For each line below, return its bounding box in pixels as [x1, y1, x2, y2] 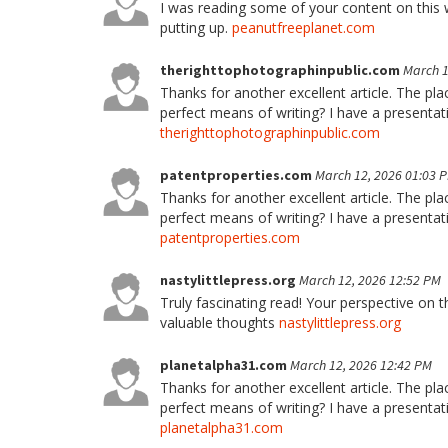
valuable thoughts [160, 313, 279, 332]
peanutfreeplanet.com [232, 18, 375, 37]
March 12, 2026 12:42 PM [290, 356, 432, 374]
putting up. [160, 18, 232, 37]
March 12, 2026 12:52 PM [299, 271, 441, 289]
